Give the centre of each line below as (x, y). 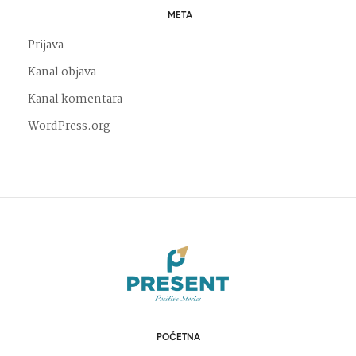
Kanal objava (62, 72)
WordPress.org (69, 126)
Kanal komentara (75, 99)
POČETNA (178, 336)
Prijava (46, 45)
